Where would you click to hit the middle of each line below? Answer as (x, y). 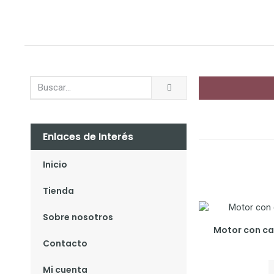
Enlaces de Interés (88, 136)
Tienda (58, 191)
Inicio (55, 164)
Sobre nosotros (78, 217)
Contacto (65, 243)
